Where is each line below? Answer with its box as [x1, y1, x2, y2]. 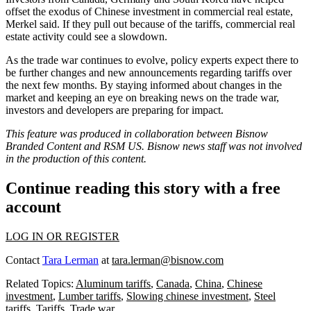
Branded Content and [6, 140, 103, 153]
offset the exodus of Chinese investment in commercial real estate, [6, 6, 293, 18]
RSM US [103, 140, 142, 153]
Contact [6, 254, 42, 267]
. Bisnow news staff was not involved [142, 140, 302, 153]
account [6, 198, 61, 217]
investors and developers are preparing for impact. [6, 104, 224, 117]
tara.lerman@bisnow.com [112, 254, 224, 267]
